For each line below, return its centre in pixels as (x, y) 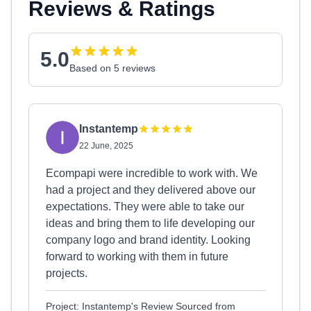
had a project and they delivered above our (151, 190)
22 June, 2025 (106, 146)
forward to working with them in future (137, 257)
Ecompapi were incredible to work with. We (152, 173)
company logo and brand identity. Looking (148, 240)
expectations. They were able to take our (145, 207)
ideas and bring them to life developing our (150, 223)
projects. (67, 273)
